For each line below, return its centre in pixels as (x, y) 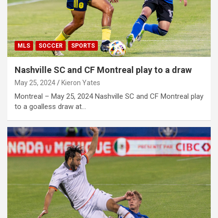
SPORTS (83, 45)
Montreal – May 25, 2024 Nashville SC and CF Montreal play (109, 96)
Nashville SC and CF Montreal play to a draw (103, 70)
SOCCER (51, 45)
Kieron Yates (81, 82)
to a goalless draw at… (50, 106)
